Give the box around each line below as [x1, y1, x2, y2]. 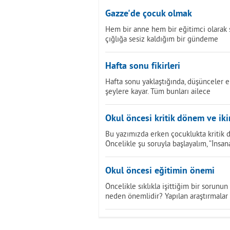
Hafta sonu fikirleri [105, 61, 180, 72]
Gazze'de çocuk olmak [105, 8, 192, 20]
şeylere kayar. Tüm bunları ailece [105, 86, 210, 96]
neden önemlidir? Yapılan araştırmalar [105, 191, 228, 201]
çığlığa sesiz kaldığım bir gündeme [105, 34, 218, 44]
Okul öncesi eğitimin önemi [105, 165, 215, 177]
